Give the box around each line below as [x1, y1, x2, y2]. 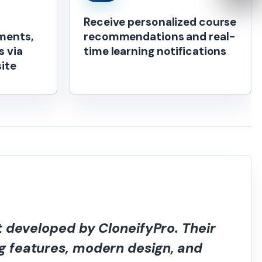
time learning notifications [84, 44, 227, 58]
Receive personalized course [84, 15, 237, 29]
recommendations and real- [84, 29, 235, 44]
